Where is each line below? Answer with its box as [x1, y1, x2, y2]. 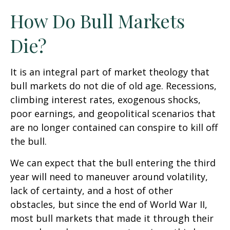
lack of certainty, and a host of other [10, 184, 173, 197]
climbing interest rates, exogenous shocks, [10, 93, 201, 106]
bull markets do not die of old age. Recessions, [10, 80, 217, 92]
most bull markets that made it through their [10, 212, 214, 225]
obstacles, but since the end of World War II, [10, 198, 207, 211]
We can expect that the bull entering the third [10, 157, 216, 169]
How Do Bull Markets [10, 8, 185, 33]
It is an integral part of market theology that [10, 66, 209, 79]
